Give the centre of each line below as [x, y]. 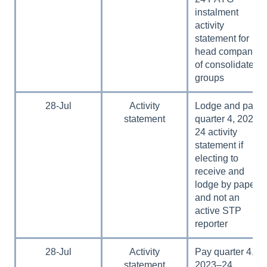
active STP [218, 210]
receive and [220, 171]
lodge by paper [227, 184]
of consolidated [227, 64]
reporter [212, 223]
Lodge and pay [227, 105]
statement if [219, 145]
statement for [222, 38]
